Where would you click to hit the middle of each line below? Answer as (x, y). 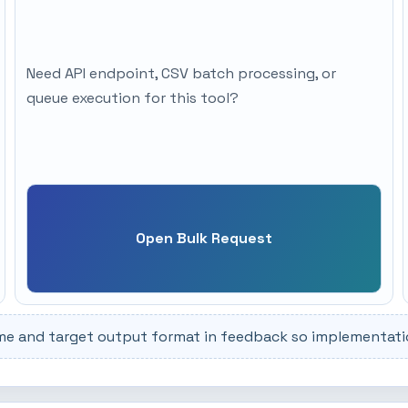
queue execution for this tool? (133, 98)
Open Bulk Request (204, 239)
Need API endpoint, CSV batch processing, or (182, 74)
